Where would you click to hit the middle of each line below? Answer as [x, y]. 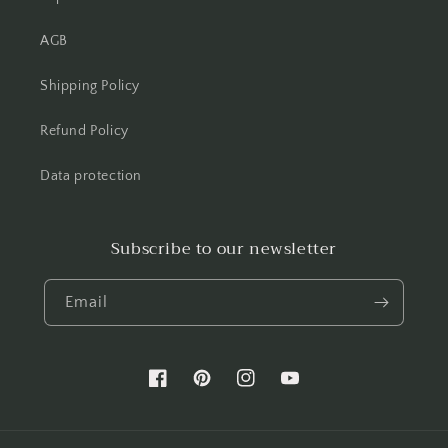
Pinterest [220, 388]
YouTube [308, 388]
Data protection [91, 176]
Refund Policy [84, 131]
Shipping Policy [90, 86]
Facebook [179, 388]
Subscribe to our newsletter [224, 249]
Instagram [269, 388]
